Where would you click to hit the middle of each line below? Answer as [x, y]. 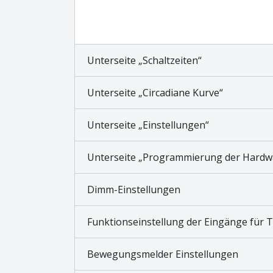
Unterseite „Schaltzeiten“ [144, 60]
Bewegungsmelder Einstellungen [163, 254]
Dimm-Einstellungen [134, 189]
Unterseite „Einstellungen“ [148, 125]
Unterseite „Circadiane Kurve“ [155, 92]
